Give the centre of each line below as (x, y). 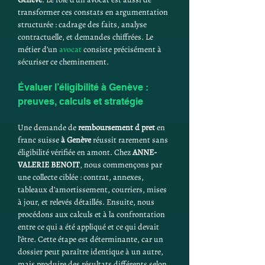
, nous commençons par (122, 165)
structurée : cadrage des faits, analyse (83, 25)
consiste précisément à (122, 49)
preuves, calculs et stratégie (80, 101)
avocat (70, 49)
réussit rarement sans (130, 140)
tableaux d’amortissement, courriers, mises (93, 190)
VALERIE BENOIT (49, 165)
